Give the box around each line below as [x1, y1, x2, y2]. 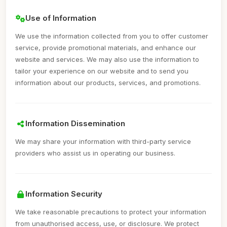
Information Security [25, 189, 102, 199]
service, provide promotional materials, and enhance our [15, 44, 196, 52]
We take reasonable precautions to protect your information [15, 208, 206, 216]
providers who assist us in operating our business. [15, 149, 175, 157]
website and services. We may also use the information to [15, 55, 199, 63]
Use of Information [25, 13, 96, 23]
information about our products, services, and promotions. [15, 79, 201, 87]
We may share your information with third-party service [15, 137, 191, 145]
